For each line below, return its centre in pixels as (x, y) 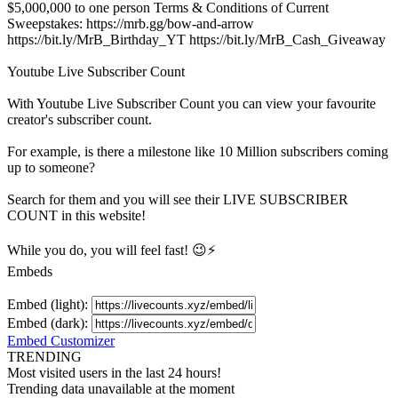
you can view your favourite (295, 104)
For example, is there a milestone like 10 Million (144, 152)
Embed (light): (49, 305)
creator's (32, 120)
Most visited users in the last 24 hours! (114, 373)
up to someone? (51, 168)
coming (366, 152)
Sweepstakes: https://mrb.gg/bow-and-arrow (131, 24)
